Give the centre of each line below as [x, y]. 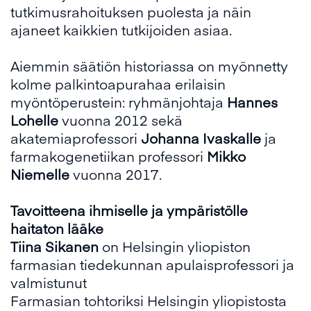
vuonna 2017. [116, 174]
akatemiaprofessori [76, 138]
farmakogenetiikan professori [109, 156]
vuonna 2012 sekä [120, 120]
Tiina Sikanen [54, 246]
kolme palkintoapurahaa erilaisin [118, 84]
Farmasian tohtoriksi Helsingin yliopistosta [149, 300]
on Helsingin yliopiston [175, 246]
